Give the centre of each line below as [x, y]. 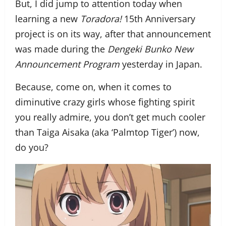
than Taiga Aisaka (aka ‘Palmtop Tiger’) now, [107, 132]
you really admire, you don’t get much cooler [110, 117]
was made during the [61, 49]
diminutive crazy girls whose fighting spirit [105, 102]
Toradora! [101, 19]
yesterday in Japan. [161, 64]
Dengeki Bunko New [150, 49]
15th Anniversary [158, 19]
